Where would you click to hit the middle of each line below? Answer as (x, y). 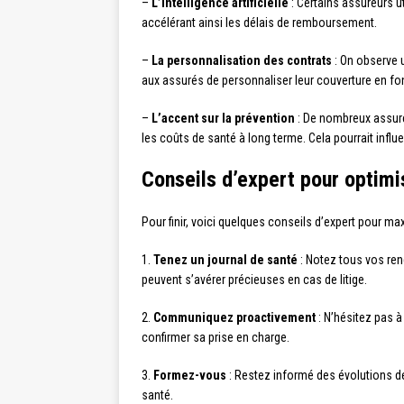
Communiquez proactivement (234, 318)
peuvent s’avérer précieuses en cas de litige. (254, 280)
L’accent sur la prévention (223, 119)
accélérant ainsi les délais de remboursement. (259, 23)
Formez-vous (190, 376)
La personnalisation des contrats (242, 61)
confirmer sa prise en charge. (216, 338)
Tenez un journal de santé (225, 260)
